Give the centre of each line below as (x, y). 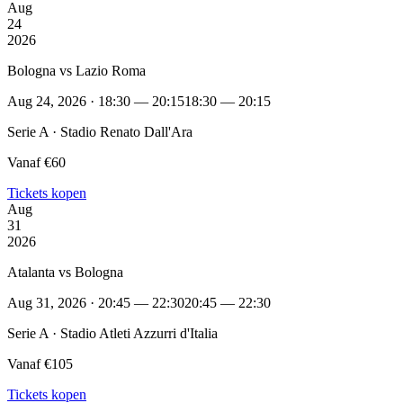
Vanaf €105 (40, 363)
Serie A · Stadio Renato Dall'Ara (100, 131)
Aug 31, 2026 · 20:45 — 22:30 (96, 302)
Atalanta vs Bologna (65, 272)
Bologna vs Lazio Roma (76, 70)
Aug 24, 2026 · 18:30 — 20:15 (96, 101)
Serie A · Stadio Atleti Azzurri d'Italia (112, 333)
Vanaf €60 (36, 162)
